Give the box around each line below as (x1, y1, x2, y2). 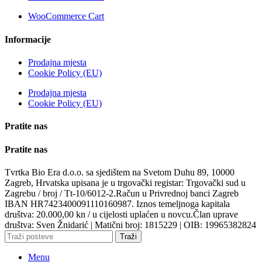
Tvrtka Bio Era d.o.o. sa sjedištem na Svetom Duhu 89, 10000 (5, 167, 235, 177)
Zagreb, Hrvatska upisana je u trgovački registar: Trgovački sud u (5, 177, 246, 188)
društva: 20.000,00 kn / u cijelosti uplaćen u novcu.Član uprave (5, 209, 238, 219)
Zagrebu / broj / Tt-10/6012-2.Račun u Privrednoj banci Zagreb (5, 188, 239, 198)
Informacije (5, 34, 51, 44)
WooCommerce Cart (28, 11, 104, 22)
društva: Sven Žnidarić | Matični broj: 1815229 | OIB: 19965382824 (5, 219, 256, 230)
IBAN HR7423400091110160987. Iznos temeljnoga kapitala (5, 198, 230, 209)
